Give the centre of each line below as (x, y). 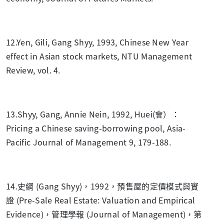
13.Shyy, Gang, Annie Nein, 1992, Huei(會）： (93, 114)
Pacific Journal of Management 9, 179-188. (89, 142)
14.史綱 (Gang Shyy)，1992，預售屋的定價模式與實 (102, 186)
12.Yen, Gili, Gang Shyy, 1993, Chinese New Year (97, 42)
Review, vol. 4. (33, 70)
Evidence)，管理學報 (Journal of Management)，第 (104, 214)
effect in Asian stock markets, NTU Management (99, 56)
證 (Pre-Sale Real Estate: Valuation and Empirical (101, 200)
